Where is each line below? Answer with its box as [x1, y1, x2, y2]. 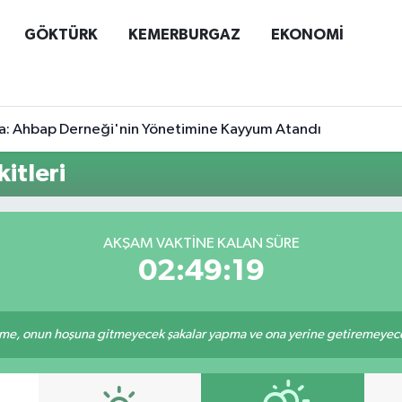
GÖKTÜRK [23, 26, 98, 42]
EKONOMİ [270, 26, 344, 42]
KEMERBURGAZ [127, 26, 240, 42]
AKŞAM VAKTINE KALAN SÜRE [102, 235, 300, 251]
